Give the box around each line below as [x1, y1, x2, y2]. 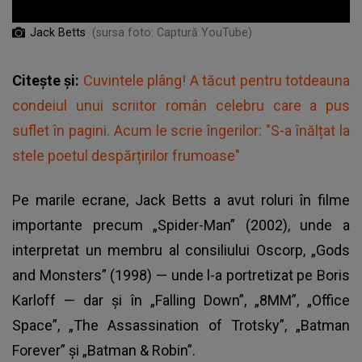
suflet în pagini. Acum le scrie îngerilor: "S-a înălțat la [12, 122, 350, 140]
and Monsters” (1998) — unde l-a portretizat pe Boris [12, 267, 350, 284]
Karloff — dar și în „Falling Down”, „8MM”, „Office [12, 292, 350, 309]
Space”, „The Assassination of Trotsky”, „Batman [12, 317, 350, 335]
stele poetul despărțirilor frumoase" [12, 147, 240, 165]
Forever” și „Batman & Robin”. [12, 342, 196, 360]
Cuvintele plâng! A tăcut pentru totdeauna [82, 72, 351, 90]
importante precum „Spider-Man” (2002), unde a [12, 217, 350, 234]
